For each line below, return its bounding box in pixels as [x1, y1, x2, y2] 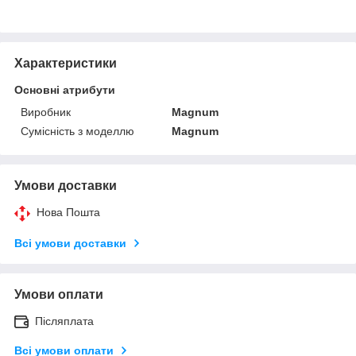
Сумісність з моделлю [21, 124, 134, 137]
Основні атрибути [14, 83, 115, 96]
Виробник [21, 105, 71, 118]
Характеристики [14, 56, 117, 70]
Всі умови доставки [14, 236, 126, 250]
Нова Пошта [37, 205, 100, 219]
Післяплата [35, 314, 94, 327]
